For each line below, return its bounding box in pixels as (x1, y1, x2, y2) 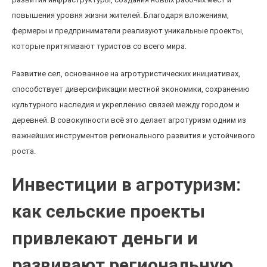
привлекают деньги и (12, 228, 198, 249)
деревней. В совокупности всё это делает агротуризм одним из (12, 116, 246, 125)
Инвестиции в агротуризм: (12, 174, 241, 195)
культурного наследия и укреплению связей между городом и (12, 100, 240, 109)
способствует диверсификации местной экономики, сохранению (12, 85, 250, 94)
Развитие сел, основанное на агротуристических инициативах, (12, 69, 240, 78)
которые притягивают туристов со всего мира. (12, 42, 187, 51)
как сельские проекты (12, 201, 205, 222)
